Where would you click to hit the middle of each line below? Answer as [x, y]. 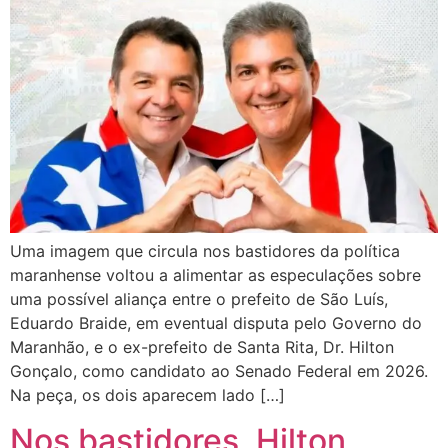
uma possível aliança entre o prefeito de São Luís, [199, 299]
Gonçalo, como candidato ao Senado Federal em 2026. [219, 371]
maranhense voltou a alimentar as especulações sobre [215, 275]
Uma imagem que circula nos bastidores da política [205, 251]
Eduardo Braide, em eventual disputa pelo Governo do [216, 323]
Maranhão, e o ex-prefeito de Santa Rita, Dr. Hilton [202, 347]
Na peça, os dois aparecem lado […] [147, 395]
